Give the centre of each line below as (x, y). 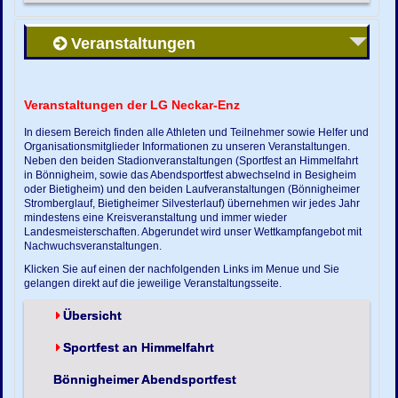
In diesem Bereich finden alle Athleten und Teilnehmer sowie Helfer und (197, 132)
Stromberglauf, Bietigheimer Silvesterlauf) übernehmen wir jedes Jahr (192, 203)
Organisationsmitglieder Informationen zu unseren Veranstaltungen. (187, 147)
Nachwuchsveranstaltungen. (93, 246)
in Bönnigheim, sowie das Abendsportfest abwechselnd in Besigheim (191, 175)
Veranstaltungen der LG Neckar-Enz (132, 105)
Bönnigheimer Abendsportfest (145, 380)
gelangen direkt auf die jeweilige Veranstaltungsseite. (155, 283)
